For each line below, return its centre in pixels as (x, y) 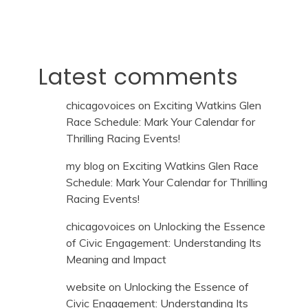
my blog (85, 166)
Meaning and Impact (116, 260)
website (86, 287)
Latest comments (139, 77)
